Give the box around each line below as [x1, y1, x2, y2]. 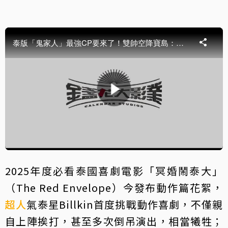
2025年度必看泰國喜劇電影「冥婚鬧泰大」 [5, 163, 223, 178]
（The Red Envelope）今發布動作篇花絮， [5, 180, 223, 195]
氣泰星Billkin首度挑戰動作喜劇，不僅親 [26, 196, 223, 212]
